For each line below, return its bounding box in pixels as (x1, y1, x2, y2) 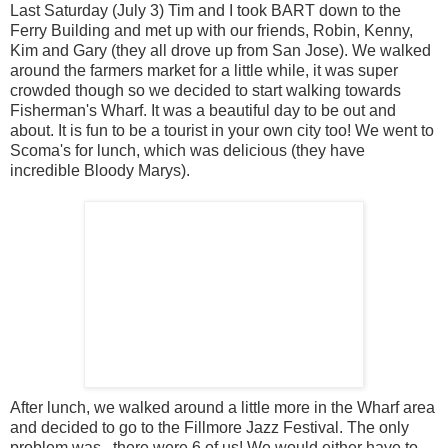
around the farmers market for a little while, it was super (10, 61, 398, 79)
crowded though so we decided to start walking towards (10, 81, 401, 99)
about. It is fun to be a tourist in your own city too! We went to (10, 121, 434, 139)
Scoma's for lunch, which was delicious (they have (10, 141, 365, 159)
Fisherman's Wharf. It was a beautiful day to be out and (10, 101, 396, 119)
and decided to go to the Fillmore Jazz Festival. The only (10, 418, 409, 436)
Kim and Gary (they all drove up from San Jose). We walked (10, 41, 431, 59)
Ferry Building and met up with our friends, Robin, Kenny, (10, 21, 413, 39)
